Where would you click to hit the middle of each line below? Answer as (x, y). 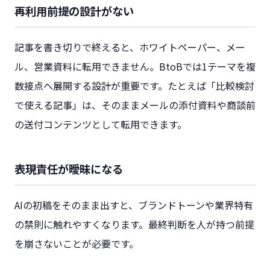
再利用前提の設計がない (74, 11)
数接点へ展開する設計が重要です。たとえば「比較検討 (134, 86)
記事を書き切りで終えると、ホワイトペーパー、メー (130, 47)
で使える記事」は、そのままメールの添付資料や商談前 (135, 105)
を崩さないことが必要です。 (77, 244)
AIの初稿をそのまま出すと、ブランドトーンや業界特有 (134, 205)
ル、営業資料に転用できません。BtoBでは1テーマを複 (135, 67)
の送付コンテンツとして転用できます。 (101, 124)
